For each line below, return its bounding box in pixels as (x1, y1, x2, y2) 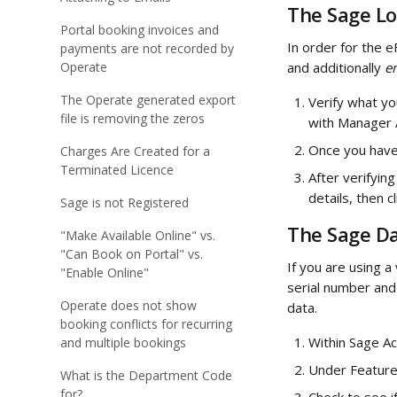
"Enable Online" (60, 264, 149, 281)
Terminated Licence (60, 161, 174, 178)
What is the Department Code (60, 367, 232, 384)
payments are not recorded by (60, 40, 234, 57)
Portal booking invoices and (60, 21, 219, 38)
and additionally (287, 58, 381, 76)
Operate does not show (60, 297, 197, 314)
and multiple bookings (60, 334, 186, 351)
